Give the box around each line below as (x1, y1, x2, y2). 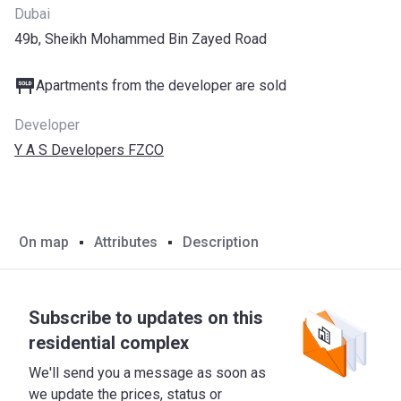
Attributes (94, 233, 158, 251)
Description (183, 233, 259, 251)
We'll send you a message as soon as (29, 364, 266, 381)
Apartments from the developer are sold (36, 77, 286, 94)
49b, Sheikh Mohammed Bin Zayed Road (14, 30, 267, 47)
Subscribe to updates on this (29, 307, 263, 328)
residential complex (29, 332, 189, 354)
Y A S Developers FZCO (14, 141, 164, 158)
